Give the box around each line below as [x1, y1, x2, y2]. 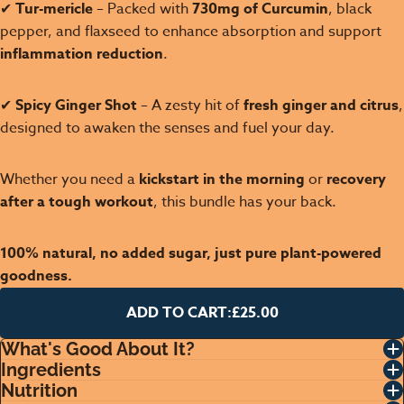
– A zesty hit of [137, 94, 243, 116]
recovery [326, 168, 386, 190]
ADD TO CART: [125, 301, 232, 324]
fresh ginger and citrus [243, 94, 399, 116]
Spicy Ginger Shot [15, 94, 137, 116]
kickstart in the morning [139, 168, 305, 190]
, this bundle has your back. [153, 190, 336, 213]
